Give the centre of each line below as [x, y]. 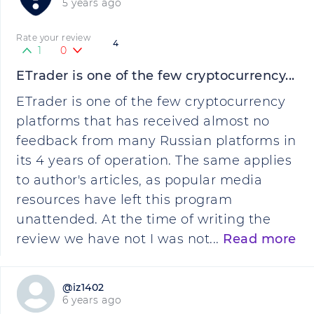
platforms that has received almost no [143, 121]
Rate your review [53, 37]
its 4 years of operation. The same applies [154, 161]
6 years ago [92, 300]
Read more [260, 239]
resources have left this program [124, 200]
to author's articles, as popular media [139, 180]
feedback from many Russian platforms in [156, 141]
